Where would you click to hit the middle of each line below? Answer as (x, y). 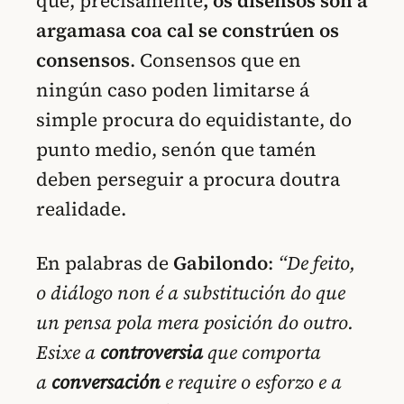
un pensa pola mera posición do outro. (195, 322)
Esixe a (68, 352)
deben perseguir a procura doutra (188, 179)
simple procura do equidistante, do (194, 119)
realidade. (81, 208)
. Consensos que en (216, 60)
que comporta (262, 352)
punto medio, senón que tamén (176, 149)
